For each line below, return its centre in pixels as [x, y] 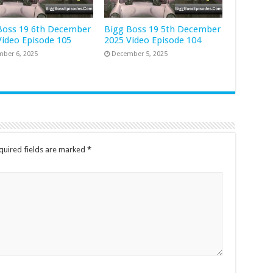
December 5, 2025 [140, 54]
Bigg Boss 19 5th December [163, 30]
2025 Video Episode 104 [153, 41]
